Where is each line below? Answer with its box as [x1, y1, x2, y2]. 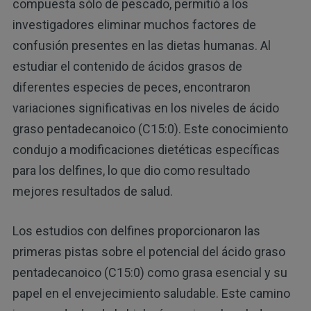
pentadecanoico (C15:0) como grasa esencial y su [12, 265, 287, 280]
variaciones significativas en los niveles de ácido [12, 101, 279, 116]
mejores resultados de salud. [12, 184, 173, 199]
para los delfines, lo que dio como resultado [12, 163, 250, 178]
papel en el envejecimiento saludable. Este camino [12, 286, 290, 301]
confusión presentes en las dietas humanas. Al [12, 38, 271, 53]
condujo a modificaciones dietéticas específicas [12, 142, 280, 158]
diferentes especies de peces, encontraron [12, 80, 251, 95]
